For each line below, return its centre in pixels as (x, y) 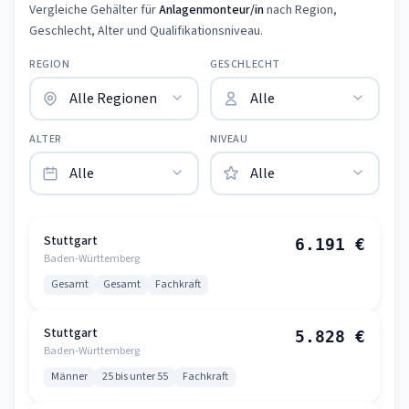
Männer (69, 377)
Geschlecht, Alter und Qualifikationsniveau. (146, 31)
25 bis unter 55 (135, 377)
